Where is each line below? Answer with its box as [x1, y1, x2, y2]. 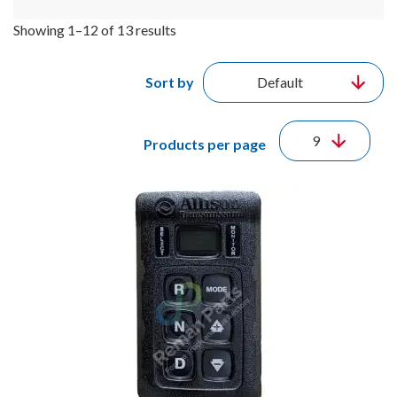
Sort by [145, 73, 194, 90]
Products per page [144, 135, 266, 152]
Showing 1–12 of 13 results [13, 20, 176, 38]
